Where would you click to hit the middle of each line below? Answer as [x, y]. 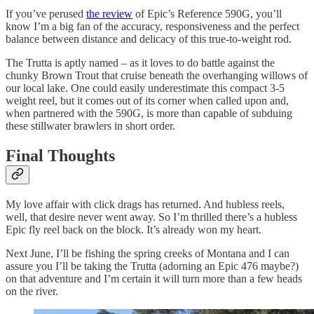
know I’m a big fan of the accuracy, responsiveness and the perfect [152, 26]
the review [109, 13]
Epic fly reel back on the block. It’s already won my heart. [134, 229]
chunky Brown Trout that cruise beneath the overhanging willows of [157, 75]
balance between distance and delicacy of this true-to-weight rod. [149, 39]
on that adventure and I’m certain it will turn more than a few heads [154, 278]
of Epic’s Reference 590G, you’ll [207, 13]
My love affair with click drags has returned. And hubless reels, [145, 204]
